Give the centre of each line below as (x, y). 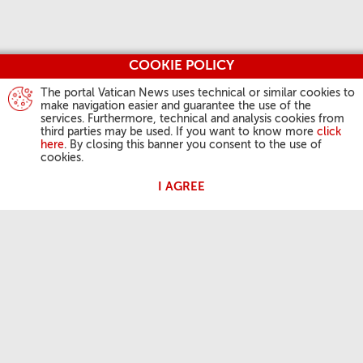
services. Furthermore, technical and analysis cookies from (192, 119)
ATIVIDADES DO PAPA (82, 346)
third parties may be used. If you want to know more (179, 132)
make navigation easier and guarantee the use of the (176, 106)
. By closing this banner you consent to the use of (193, 145)
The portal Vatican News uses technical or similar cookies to (198, 93)
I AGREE (181, 187)
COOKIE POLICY (181, 66)
